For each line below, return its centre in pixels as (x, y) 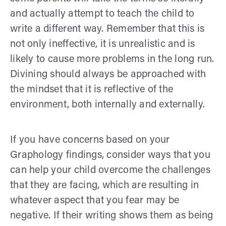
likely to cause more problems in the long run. (112, 59)
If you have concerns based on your (90, 140)
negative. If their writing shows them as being (112, 216)
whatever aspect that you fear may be (95, 201)
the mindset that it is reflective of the (92, 90)
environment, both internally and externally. (107, 105)
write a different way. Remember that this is (107, 29)
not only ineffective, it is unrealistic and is (103, 44)
